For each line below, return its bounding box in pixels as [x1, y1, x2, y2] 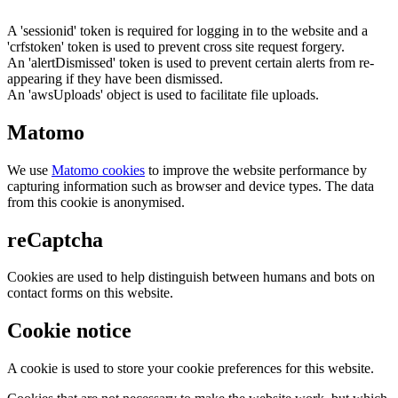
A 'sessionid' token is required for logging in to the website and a [7, 22, 368, 38]
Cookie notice [7, 319, 131, 343]
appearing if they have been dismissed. [7, 70, 223, 86]
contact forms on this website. [7, 285, 173, 301]
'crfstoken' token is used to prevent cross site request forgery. [7, 38, 345, 54]
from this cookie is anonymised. [7, 194, 185, 210]
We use [7, 162, 52, 178]
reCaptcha [7, 227, 103, 251]
